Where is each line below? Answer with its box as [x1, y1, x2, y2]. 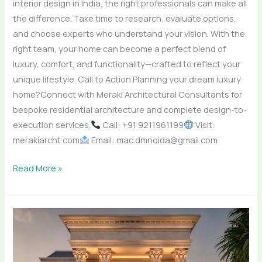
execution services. [13, 118, 91, 130]
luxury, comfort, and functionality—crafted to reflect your [13, 57, 241, 70]
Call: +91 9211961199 [101, 118, 184, 130]
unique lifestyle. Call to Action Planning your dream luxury [13, 73, 242, 85]
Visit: [193, 118, 215, 130]
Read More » [13, 161, 63, 174]
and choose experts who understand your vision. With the [13, 27, 246, 39]
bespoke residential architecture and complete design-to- [13, 103, 247, 115]
